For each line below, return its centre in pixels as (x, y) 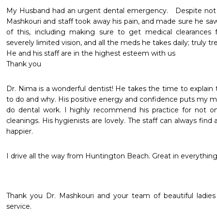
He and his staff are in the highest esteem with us (91, 53)
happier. (20, 131)
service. (19, 206)
